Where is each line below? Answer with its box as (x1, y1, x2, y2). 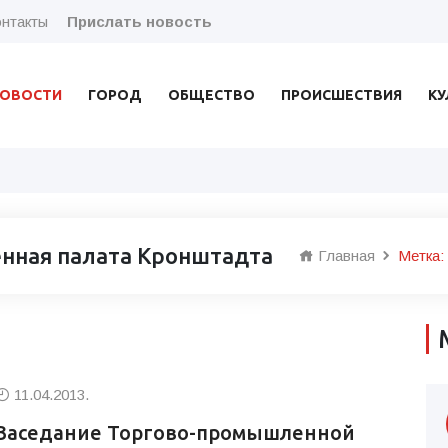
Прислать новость (67, 12, 212, 30)
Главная (314, 246, 375, 264)
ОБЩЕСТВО (167, 86, 255, 103)
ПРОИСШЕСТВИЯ (280, 86, 402, 103)
